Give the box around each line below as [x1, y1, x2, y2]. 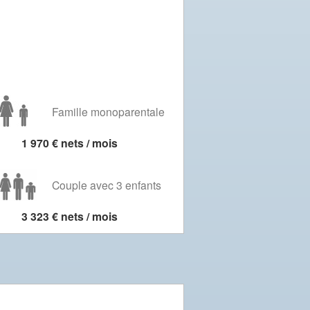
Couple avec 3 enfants [52, 177, 161, 192]
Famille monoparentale [52, 104, 165, 119]
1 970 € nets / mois [21, 135, 118, 151]
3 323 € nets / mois [21, 208, 118, 224]
